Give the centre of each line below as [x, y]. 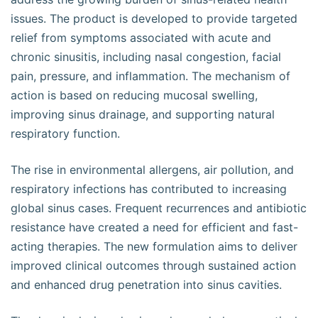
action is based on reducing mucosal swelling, [134, 95]
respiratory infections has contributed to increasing [149, 189]
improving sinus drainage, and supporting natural [143, 114]
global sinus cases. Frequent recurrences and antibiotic [159, 208]
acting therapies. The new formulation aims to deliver [154, 246]
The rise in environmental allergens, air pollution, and [152, 170]
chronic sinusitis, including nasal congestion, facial [146, 57]
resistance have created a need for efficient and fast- [154, 227]
